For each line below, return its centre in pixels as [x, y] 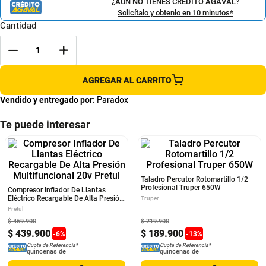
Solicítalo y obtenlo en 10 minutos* [175, 12]
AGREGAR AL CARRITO [127, 80]
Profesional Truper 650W [181, 259]
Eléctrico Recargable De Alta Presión [66, 259]
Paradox [113, 100]
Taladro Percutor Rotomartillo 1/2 [194, 251]
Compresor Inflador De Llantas [57, 251]
